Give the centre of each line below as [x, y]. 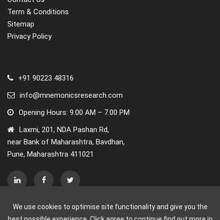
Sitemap [21, 24]
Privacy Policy [29, 36]
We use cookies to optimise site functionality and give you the [110, 207]
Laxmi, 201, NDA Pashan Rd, [64, 130]
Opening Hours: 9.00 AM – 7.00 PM [74, 112]
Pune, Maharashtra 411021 [51, 154]
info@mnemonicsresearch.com [71, 95]
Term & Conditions [38, 12]
